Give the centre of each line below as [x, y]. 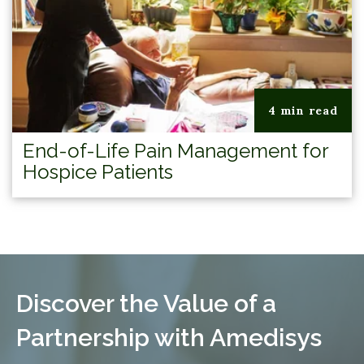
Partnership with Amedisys [169, 337]
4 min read [303, 110]
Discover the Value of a [146, 303]
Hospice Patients [98, 171]
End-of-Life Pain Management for [175, 150]
